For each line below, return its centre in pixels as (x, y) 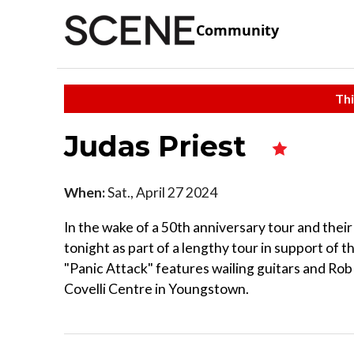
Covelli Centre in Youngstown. (156, 288)
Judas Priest (159, 146)
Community (237, 30)
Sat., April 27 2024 (161, 192)
